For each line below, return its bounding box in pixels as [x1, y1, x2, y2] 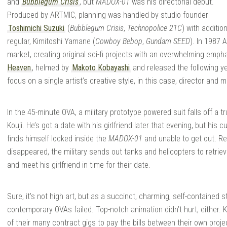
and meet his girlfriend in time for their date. [7, 160, 150, 170]
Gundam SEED [146, 36, 190, 46]
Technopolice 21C [127, 23, 182, 33]
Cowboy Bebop [95, 36, 142, 46]
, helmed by [32, 62, 71, 72]
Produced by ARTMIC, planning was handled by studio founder [7, 10, 208, 20]
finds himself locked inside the [7, 133, 108, 143]
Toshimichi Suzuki [8, 23, 64, 33]
